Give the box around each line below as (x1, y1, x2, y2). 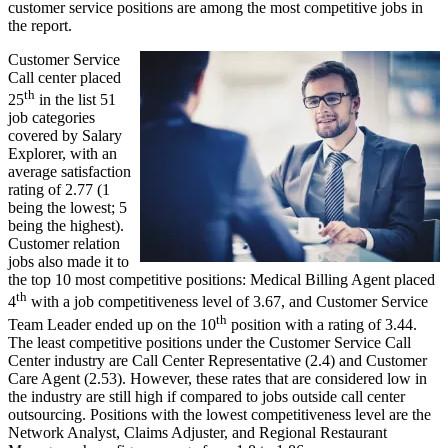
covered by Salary (8, 127, 122, 145)
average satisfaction (8, 163, 131, 181)
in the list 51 (35, 91, 116, 109)
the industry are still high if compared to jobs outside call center (8, 387, 405, 405)
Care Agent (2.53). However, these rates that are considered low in (8, 369, 427, 387)
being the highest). (8, 217, 124, 235)
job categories (8, 109, 95, 127)
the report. (8, 16, 72, 34)
